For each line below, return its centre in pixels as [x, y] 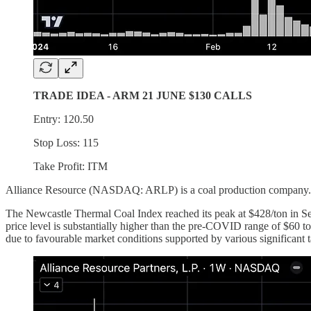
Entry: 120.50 [64, 119]
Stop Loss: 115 [66, 143]
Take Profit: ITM [70, 167]
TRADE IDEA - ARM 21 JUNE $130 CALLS [143, 96]
